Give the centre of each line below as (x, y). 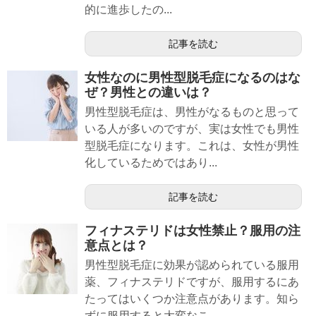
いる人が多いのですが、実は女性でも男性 (192, 128)
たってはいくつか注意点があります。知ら (192, 298)
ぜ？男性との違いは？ (148, 92)
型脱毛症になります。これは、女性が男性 (192, 145)
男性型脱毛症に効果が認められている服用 (192, 265)
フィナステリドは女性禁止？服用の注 (193, 230)
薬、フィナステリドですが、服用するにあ (192, 281)
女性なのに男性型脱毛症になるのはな (193, 77)
